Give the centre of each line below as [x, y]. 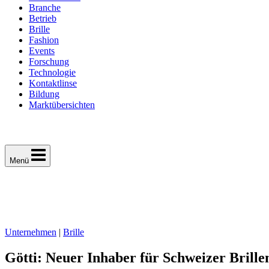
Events [42, 51]
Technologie [52, 72]
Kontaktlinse [53, 83]
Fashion [44, 40]
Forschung [49, 62]
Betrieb [43, 18]
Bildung [44, 94]
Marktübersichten [62, 105]
